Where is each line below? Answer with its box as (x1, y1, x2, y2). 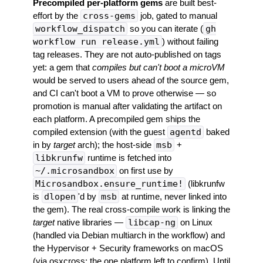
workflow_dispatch (35, 23, 125, 34)
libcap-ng (127, 217, 176, 228)
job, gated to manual (137, 10, 217, 21)
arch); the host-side (75, 139, 154, 150)
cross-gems (82, 10, 136, 21)
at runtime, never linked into (119, 191, 227, 201)
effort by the (32, 10, 80, 21)
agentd (169, 126, 201, 137)
